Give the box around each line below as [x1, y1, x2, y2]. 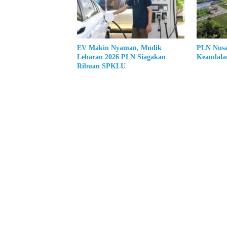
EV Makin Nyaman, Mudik [77, 44, 162, 52]
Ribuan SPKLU [77, 62, 126, 70]
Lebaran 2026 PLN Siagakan [77, 53, 166, 61]
